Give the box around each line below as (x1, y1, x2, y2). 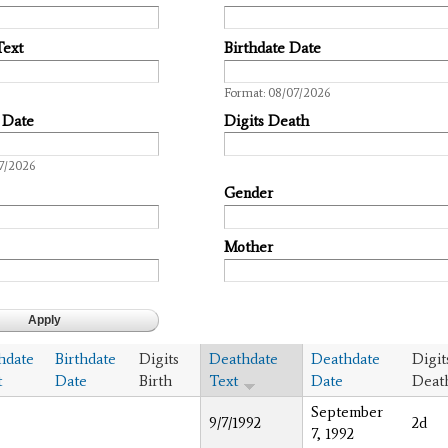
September (311, 402, 383, 421)
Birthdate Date (224, 38, 321, 57)
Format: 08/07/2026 (224, 85, 330, 101)
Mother (224, 238, 273, 257)
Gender (224, 184, 273, 203)
